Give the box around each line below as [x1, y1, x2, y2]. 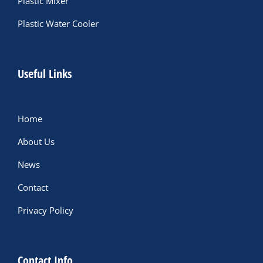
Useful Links [18, 66, 72, 82]
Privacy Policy [18, 204, 73, 216]
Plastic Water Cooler [18, 18, 99, 29]
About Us [18, 136, 55, 147]
